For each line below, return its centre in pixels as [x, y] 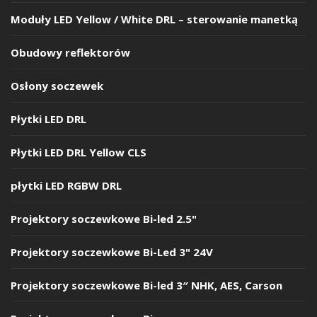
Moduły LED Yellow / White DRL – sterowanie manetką [154, 19]
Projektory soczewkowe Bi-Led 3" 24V [112, 252]
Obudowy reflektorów [70, 52]
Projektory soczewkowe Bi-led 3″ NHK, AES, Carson [146, 285]
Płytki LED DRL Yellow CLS [79, 152]
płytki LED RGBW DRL [66, 185]
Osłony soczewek [57, 85]
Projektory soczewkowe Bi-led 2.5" [104, 218]
